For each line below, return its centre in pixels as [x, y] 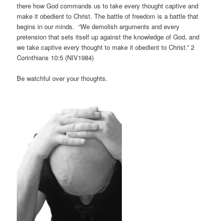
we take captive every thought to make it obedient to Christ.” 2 [106, 47]
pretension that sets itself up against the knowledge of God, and [108, 37]
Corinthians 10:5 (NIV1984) [55, 57]
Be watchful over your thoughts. [62, 78]
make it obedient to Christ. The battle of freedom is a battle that [108, 16]
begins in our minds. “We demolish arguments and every [98, 26]
